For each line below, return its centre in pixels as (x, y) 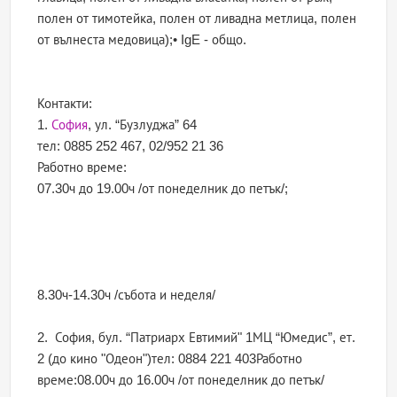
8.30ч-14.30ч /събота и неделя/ (127, 295)
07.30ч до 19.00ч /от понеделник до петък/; (163, 189)
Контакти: (65, 104)
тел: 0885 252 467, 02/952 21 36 (131, 146)
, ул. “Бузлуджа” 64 (143, 125)
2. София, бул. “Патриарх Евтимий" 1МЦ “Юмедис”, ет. (197, 338)
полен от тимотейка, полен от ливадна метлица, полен (197, 19)
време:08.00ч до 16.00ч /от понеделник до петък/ (181, 380)
